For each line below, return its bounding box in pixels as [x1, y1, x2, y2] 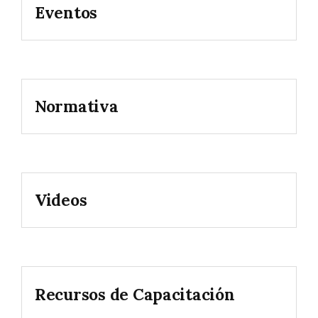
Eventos [35, 1, 98, 23]
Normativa [35, 96, 119, 117]
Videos [35, 190, 87, 211]
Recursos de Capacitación [35, 283, 235, 305]
